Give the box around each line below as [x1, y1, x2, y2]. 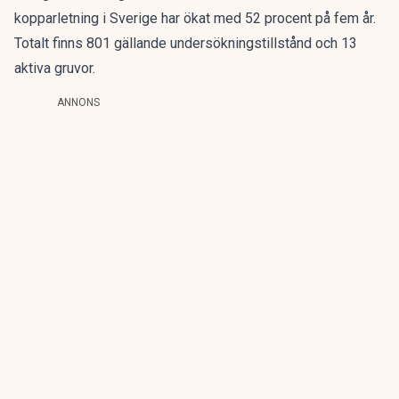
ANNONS [57, 96, 100, 109]
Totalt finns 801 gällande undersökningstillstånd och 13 [14, 35, 357, 52]
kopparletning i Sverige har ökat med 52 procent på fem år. [14, 10, 376, 27]
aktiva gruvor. [14, 60, 95, 77]
